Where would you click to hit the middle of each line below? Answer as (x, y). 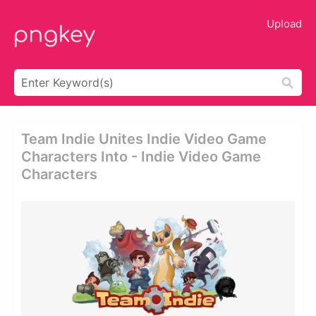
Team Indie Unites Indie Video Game (144, 139)
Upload (284, 24)
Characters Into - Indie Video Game (141, 157)
